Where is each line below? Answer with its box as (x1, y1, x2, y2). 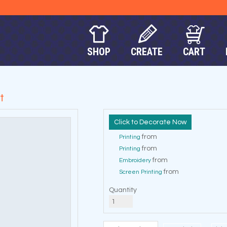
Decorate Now (139, 119, 186, 126)
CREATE (131, 46, 163, 58)
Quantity (109, 186, 137, 194)
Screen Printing (119, 169, 162, 175)
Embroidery (119, 157, 151, 164)
